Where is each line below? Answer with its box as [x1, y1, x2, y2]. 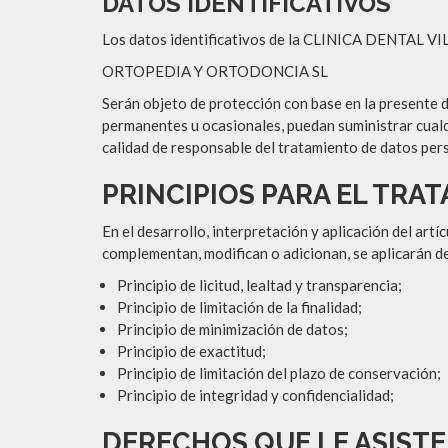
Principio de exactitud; [117, 342, 266, 360]
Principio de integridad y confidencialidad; [117, 386, 394, 404]
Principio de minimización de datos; [117, 320, 348, 338]
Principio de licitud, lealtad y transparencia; [117, 276, 402, 294]
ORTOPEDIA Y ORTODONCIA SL [102, 62, 328, 80]
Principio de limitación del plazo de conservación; [117, 364, 441, 382]
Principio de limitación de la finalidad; [117, 298, 362, 316]
